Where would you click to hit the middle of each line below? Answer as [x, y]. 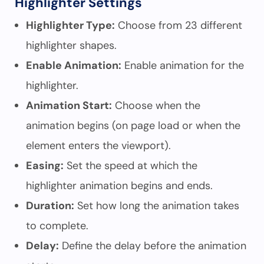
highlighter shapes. [71, 45]
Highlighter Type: [70, 25]
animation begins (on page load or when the [133, 126]
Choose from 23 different [179, 25]
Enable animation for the [183, 65]
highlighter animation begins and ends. [119, 186]
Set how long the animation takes [157, 206]
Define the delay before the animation [153, 246]
